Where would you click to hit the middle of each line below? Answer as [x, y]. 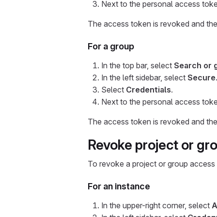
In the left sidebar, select [144, 77]
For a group [111, 46]
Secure [201, 77]
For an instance [119, 186]
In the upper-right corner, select [156, 205]
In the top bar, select [138, 65]
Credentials [148, 90]
